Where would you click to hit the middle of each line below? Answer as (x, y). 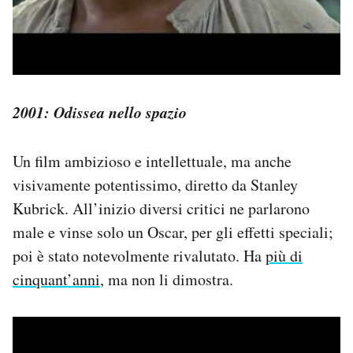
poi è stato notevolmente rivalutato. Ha (139, 256)
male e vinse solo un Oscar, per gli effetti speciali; (173, 232)
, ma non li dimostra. (167, 280)
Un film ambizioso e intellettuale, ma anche (152, 162)
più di (284, 256)
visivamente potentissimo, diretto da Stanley (155, 185)
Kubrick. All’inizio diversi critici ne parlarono (161, 209)
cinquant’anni (56, 280)
